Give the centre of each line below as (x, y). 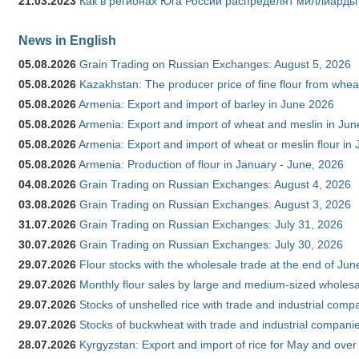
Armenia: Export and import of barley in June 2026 (206, 105)
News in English (67, 40)
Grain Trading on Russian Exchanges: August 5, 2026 (215, 65)
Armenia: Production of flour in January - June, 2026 (211, 165)
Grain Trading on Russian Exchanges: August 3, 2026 (215, 205)
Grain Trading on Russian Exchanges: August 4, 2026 (215, 185)
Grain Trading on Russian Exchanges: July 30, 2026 (211, 245)
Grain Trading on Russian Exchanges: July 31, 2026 (211, 225)
